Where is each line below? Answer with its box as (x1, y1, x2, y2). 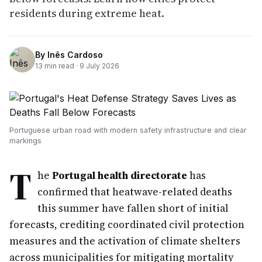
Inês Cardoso (47, 49, 103, 60)
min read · (43, 61, 80, 70)
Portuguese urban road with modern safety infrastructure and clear (9, 126, 247, 135)
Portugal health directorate (52, 168, 187, 182)
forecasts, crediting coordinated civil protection (9, 218, 244, 232)
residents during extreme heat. (9, 6, 164, 20)
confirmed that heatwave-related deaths (37, 185, 232, 199)
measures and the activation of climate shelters (9, 234, 240, 248)
